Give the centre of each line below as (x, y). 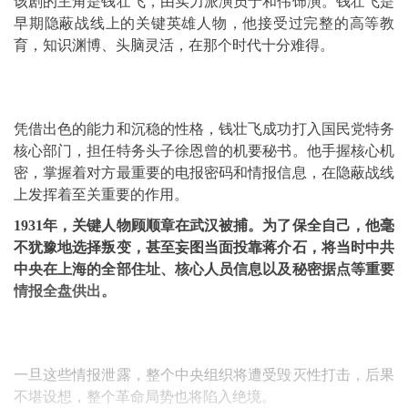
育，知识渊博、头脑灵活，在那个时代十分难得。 (174, 45)
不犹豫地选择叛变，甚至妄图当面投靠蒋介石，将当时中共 (204, 247)
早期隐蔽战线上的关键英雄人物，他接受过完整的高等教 (204, 23)
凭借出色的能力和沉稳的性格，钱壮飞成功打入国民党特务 (204, 129)
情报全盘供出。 (65, 291)
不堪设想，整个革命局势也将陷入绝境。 (145, 397)
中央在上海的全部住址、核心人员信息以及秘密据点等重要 (204, 269)
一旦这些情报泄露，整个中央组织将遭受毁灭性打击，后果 (204, 375)
